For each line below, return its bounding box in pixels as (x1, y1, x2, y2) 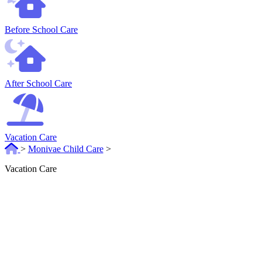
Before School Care (5, 25, 78, 35)
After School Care (5, 78, 72, 89)
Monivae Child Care (27, 144, 104, 154)
